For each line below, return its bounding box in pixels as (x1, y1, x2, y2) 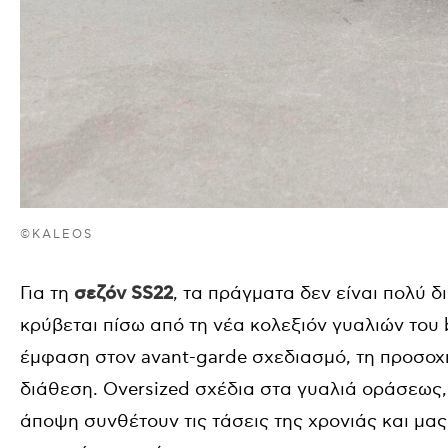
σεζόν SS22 (74, 283, 173, 306)
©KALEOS (20, 227, 94, 243)
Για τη (20, 283, 74, 305)
